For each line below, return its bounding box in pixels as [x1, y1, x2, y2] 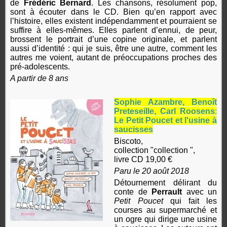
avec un [182, 187, 217, 197]
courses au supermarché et [114, 206, 217, 215]
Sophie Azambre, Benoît [114, 98, 217, 107]
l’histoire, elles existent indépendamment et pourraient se [10, 17, 217, 26]
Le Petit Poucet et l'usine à [114, 116, 217, 125]
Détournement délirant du [114, 178, 217, 187]
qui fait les [163, 197, 217, 206]
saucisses [114, 125, 154, 134]
